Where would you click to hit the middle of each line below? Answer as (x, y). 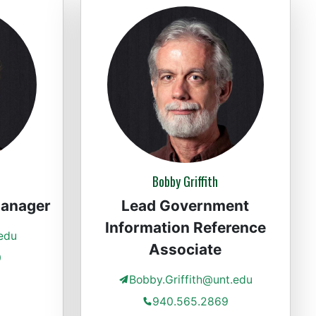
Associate (186, 250)
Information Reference (185, 228)
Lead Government (186, 206)
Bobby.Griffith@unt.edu (190, 280)
